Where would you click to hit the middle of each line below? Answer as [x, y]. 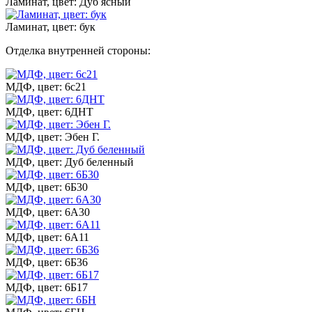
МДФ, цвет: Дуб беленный [70, 162]
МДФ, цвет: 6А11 [47, 237]
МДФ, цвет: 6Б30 [47, 187]
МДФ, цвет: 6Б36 [47, 262]
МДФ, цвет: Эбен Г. [53, 136]
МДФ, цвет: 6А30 [48, 212]
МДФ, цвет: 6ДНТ [49, 111]
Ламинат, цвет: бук [50, 26]
